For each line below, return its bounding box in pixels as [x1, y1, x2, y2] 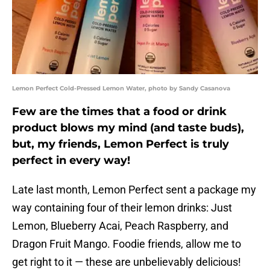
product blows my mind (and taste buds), [12, 121, 244, 135]
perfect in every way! [12, 154, 130, 168]
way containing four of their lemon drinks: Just [12, 201, 232, 215]
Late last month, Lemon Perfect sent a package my [12, 183, 256, 196]
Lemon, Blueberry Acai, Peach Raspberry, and [12, 219, 228, 233]
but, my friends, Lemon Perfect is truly [12, 137, 229, 151]
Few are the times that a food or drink [12, 105, 227, 119]
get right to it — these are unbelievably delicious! [12, 256, 241, 269]
